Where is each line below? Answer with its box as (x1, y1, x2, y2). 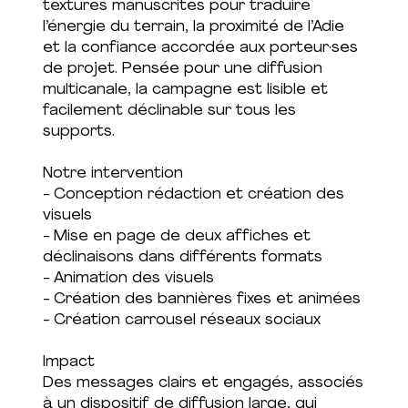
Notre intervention (42, 166, 183, 181)
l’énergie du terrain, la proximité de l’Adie (42, 19, 344, 35)
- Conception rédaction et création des (42, 187, 344, 202)
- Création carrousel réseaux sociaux (42, 312, 321, 328)
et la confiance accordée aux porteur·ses (42, 40, 358, 56)
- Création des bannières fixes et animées (42, 291, 361, 307)
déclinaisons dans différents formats (42, 250, 322, 265)
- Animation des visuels (42, 270, 214, 286)
